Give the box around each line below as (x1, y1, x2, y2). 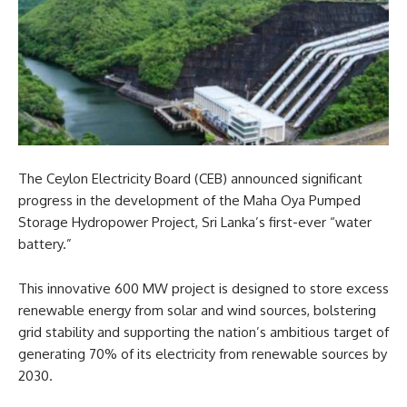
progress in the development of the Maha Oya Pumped (18, 191, 361, 209)
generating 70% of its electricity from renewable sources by (18, 344, 387, 362)
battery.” (18, 234, 72, 253)
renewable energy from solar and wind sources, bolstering (18, 301, 376, 319)
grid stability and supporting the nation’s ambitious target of (18, 323, 389, 341)
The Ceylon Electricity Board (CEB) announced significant (18, 169, 362, 187)
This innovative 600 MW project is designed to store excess (18, 279, 389, 297)
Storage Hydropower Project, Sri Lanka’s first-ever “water (18, 213, 372, 231)
